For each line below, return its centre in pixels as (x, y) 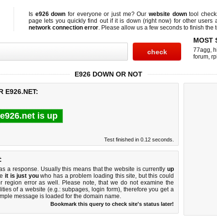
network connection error (63, 28)
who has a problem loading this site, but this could (106, 176)
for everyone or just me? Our (107, 14)
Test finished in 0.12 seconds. (139, 139)
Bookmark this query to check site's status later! (112, 204)
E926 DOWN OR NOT (108, 74)
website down (168, 14)
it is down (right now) (143, 21)
